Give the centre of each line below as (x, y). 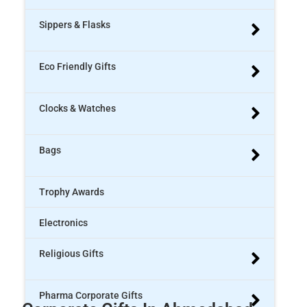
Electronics (64, 223)
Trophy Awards (72, 192)
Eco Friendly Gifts (78, 66)
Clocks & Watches (78, 108)
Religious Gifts (72, 254)
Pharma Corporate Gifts (91, 295)
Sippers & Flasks (75, 25)
